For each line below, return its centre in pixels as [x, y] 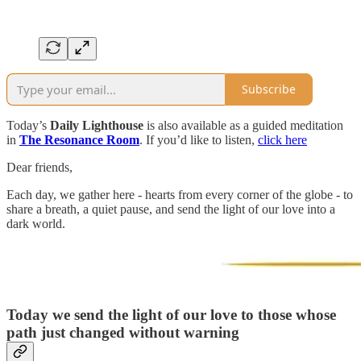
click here [282, 139]
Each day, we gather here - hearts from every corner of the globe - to [180, 194]
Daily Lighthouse [97, 125]
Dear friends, [39, 167]
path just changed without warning [123, 333]
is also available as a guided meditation [243, 125]
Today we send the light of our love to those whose [171, 315]
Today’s [28, 125]
